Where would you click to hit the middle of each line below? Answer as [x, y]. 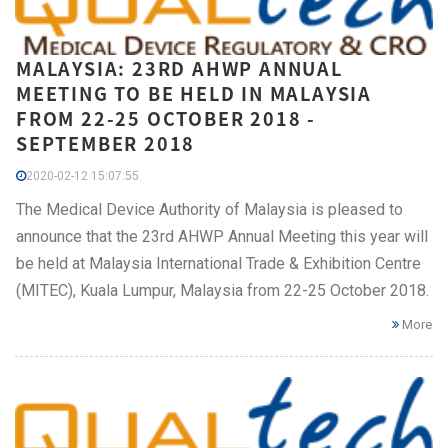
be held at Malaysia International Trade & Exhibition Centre [218, 263]
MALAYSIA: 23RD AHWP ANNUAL [179, 68]
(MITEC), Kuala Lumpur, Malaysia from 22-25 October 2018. [222, 290]
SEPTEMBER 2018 [106, 143]
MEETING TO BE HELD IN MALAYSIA [194, 93]
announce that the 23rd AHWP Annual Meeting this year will [222, 236]
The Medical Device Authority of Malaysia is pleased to [209, 209]
